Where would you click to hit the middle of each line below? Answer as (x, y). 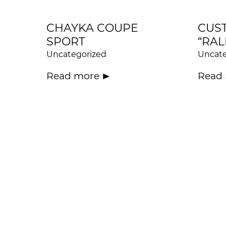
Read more (73, 76)
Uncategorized (76, 54)
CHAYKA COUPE (92, 28)
